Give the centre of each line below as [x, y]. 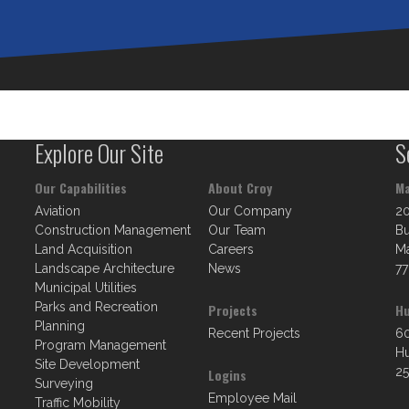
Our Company [250, 211]
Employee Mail [252, 398]
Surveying [63, 383]
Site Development [87, 364]
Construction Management [112, 230]
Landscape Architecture [104, 268]
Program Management [100, 345]
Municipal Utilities [85, 288]
